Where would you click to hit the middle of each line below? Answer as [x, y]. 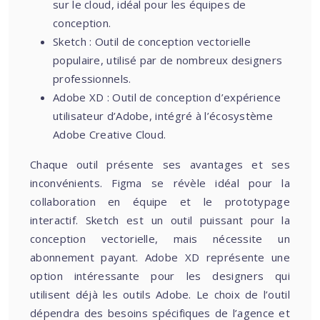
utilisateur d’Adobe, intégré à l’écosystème [163, 116]
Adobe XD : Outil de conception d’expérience [167, 97]
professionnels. [92, 79]
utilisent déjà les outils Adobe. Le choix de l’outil [160, 294]
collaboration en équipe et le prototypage [160, 201]
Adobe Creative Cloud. [110, 134]
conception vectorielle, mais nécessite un [160, 239]
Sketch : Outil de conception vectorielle [152, 41]
